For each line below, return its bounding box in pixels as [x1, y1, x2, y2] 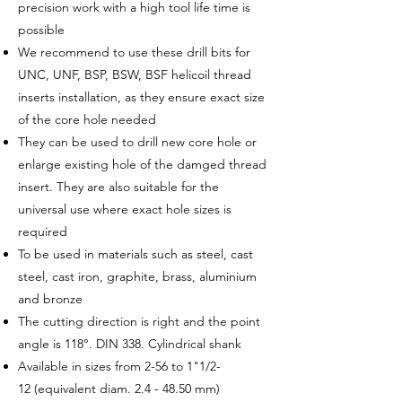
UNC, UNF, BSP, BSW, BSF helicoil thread [18, 66, 251, 83]
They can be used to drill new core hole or [18, 134, 257, 150]
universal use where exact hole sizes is [18, 201, 232, 217]
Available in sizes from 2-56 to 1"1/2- [18, 358, 221, 374]
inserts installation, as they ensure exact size [18, 89, 265, 105]
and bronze [18, 291, 83, 307]
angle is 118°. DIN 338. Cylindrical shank [18, 336, 241, 352]
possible [18, 22, 65, 38]
